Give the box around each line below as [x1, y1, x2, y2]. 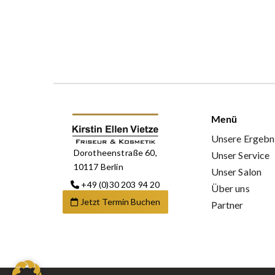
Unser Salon [211, 165, 262, 177]
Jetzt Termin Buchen [80, 196, 160, 207]
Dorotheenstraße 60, [73, 147, 157, 158]
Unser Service [211, 149, 270, 161]
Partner [211, 198, 244, 211]
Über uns [211, 182, 250, 194]
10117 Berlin [73, 161, 123, 172]
